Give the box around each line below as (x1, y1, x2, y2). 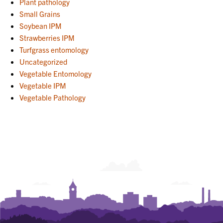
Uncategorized (19, 56, 68, 66)
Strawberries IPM (19, 32, 75, 42)
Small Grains (19, 8, 61, 18)
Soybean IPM (19, 20, 62, 30)
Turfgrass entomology (19, 44, 89, 54)
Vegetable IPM (19, 80, 67, 90)
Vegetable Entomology (19, 68, 92, 78)
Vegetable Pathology (19, 92, 86, 102)
